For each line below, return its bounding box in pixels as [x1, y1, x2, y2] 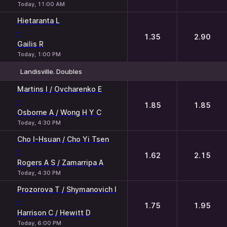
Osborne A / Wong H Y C [17, 108, 101, 117]
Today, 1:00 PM [17, 51, 61, 58]
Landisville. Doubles [20, 67, 82, 75]
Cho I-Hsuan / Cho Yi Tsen [17, 135, 109, 143]
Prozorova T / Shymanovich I [17, 185, 117, 194]
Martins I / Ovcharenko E [17, 85, 102, 93]
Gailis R [17, 40, 44, 48]
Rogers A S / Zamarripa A [17, 158, 103, 167]
